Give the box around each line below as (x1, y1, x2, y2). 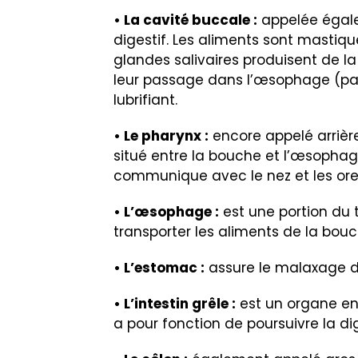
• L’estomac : (113, 258, 205, 278)
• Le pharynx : (113, 126, 209, 146)
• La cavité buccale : (113, 10, 257, 30)
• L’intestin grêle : (113, 294, 236, 314)
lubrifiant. (113, 90, 177, 110)
